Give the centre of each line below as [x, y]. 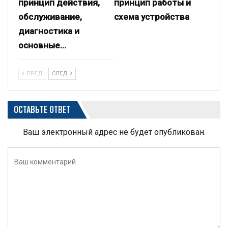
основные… [42, 45]
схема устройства [152, 17]
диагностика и [49, 31]
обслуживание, [50, 17]
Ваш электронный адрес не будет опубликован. [114, 132]
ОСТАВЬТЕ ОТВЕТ [42, 109]
